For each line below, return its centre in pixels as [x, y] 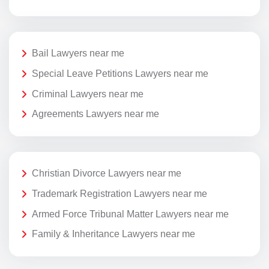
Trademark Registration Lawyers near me [119, 194]
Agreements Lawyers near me [95, 114]
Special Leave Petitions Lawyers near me [120, 74]
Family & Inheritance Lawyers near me [113, 234]
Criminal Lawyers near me [88, 94]
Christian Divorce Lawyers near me [107, 174]
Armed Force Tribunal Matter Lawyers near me [130, 214]
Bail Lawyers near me [78, 53]
